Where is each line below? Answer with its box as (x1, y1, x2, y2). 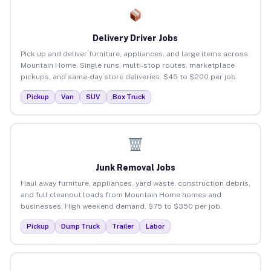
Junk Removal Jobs (95, 162, 175, 172)
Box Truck (112, 93, 145, 100)
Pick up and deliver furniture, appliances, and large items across (20, 49, 248, 58)
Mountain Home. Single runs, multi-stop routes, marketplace (20, 60, 235, 70)
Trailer (111, 222, 134, 230)
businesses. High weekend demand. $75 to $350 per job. (20, 201, 222, 211)
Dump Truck (60, 222, 100, 230)
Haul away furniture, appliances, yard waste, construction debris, (20, 178, 250, 188)
